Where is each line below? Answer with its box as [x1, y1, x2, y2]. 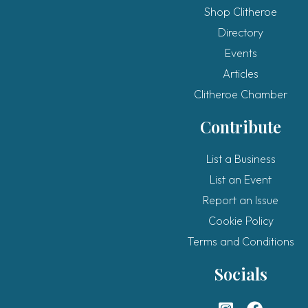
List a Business [206, 151, 276, 166]
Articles [223, 66, 258, 80]
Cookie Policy [208, 213, 274, 228]
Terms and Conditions [187, 234, 294, 248]
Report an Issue [203, 192, 278, 207]
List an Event [210, 172, 272, 186]
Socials [214, 262, 267, 285]
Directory [218, 25, 263, 39]
